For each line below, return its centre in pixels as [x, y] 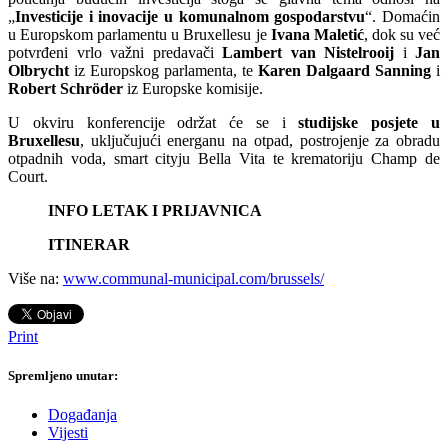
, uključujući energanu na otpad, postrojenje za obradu [260, 141]
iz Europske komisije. [193, 89]
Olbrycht [38, 71]
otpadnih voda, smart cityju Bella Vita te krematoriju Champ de [224, 159]
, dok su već [402, 35]
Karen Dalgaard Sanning [344, 71]
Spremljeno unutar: [63, 376]
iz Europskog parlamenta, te [163, 71]
